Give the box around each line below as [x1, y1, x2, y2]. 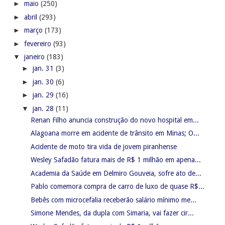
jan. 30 [32, 77, 56, 86]
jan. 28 [32, 104, 56, 113]
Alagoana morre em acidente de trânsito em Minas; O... [30, 129, 199, 138]
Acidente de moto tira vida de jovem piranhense [30, 142, 177, 151]
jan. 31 [32, 64, 56, 73]
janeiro [24, 53, 47, 61]
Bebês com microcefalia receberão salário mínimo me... [30, 195, 196, 204]
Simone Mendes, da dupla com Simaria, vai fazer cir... [30, 209, 194, 217]
